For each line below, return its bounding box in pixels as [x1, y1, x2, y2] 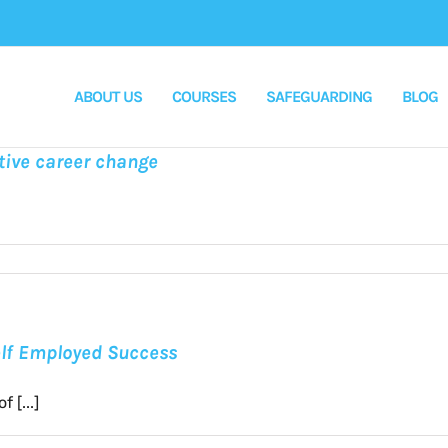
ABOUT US [74, 87, 142, 106]
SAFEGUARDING [266, 87, 372, 106]
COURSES [172, 87, 236, 106]
